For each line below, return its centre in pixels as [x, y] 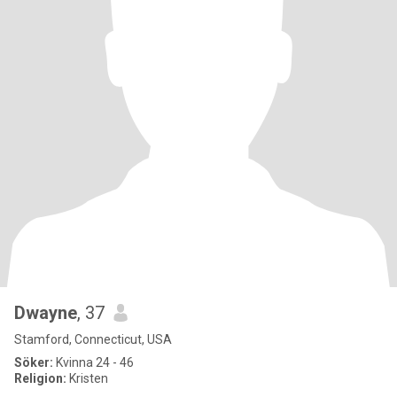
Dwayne [46, 313]
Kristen [87, 378]
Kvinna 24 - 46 [93, 362]
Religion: [40, 378]
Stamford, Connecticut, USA [93, 339]
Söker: [34, 362]
